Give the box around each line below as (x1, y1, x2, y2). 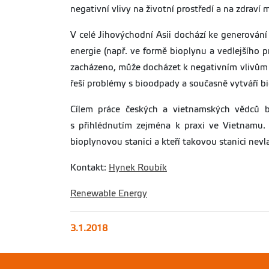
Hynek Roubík (109, 163, 167, 172)
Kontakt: (70, 163, 109, 172)
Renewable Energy (70, 189, 147, 198)
